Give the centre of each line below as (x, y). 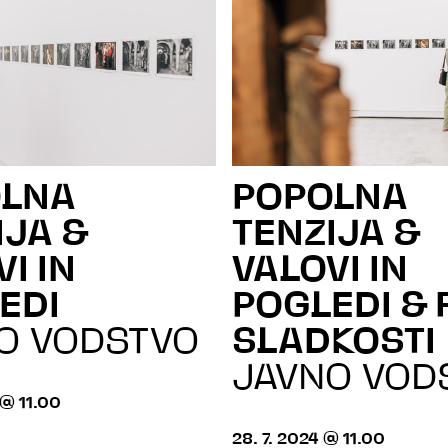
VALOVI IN (320, 271)
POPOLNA (320, 199)
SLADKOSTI (334, 343)
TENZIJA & (326, 235)
